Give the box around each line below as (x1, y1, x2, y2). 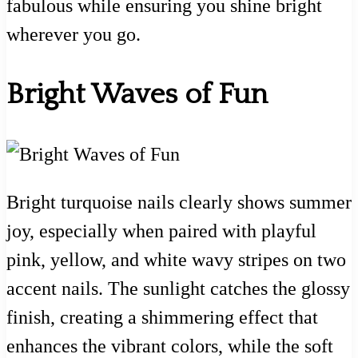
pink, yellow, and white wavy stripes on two (6, 249, 346, 270)
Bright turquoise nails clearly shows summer (6, 191, 352, 213)
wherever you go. (6, 24, 141, 46)
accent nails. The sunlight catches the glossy (6, 277, 350, 299)
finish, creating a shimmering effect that (6, 306, 318, 328)
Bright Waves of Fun (6, 78, 268, 110)
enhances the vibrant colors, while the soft (6, 335, 333, 356)
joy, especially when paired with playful (6, 220, 316, 241)
